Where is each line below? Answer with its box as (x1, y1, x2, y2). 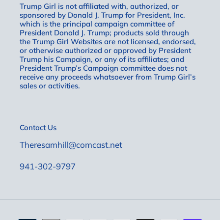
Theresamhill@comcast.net (20, 139, 122, 150)
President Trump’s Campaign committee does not (20, 63, 187, 73)
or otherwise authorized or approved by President (20, 45, 191, 55)
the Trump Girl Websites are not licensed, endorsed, (20, 36, 196, 46)
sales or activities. (20, 81, 80, 90)
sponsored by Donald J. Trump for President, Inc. (20, 10, 185, 20)
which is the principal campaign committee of (20, 19, 174, 28)
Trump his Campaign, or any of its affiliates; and (20, 54, 184, 64)
